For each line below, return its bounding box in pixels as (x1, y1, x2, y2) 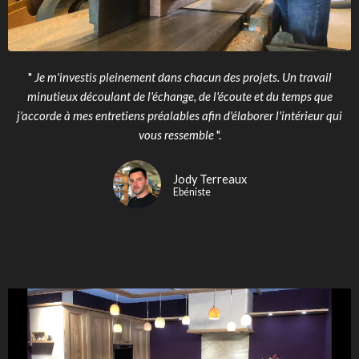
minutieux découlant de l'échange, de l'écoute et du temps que (26, 89, 333, 104)
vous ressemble (138, 127, 214, 143)
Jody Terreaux (172, 172, 247, 187)
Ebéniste (172, 186, 211, 199)
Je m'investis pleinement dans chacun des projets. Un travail (34, 70, 332, 85)
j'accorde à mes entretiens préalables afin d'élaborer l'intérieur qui (17, 108, 342, 123)
